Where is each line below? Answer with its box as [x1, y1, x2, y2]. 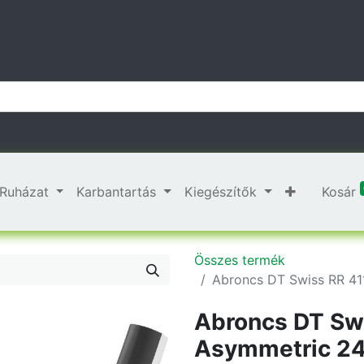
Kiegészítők [184, 184, 258, 200]
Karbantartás [76, 184, 157, 200]
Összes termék [194, 252, 285, 268]
